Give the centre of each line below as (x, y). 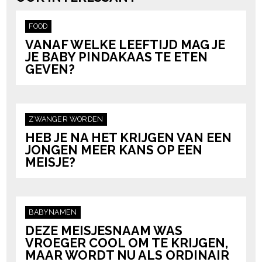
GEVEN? (50, 70)
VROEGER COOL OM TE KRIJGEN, (127, 243)
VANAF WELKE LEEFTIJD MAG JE (125, 45)
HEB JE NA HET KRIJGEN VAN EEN (129, 138)
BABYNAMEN (53, 212)
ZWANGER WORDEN (66, 119)
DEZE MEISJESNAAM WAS (104, 230)
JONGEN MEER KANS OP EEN (114, 150)
